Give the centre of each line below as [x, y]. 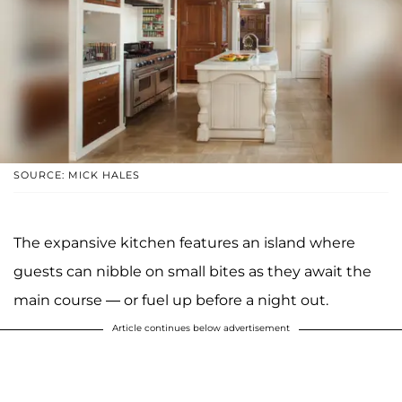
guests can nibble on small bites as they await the [192, 272]
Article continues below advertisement [201, 328]
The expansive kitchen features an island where [184, 243]
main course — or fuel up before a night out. [171, 301]
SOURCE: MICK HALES [77, 175]
